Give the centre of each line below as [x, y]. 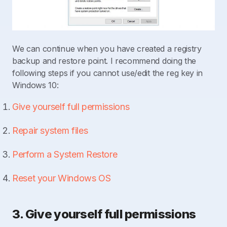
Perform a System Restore [65, 155]
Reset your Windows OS [62, 178]
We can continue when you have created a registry [107, 49]
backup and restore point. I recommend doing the [104, 61]
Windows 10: [35, 85]
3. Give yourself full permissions [104, 214]
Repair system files [50, 131]
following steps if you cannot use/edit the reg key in [108, 73]
